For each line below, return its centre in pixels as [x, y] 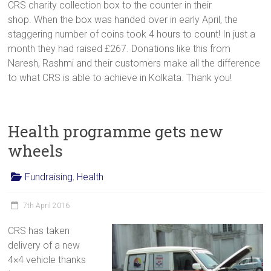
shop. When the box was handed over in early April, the [123, 19]
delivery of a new [44, 245]
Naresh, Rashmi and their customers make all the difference [134, 63]
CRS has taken [39, 230]
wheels [36, 150]
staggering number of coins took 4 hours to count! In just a [132, 34]
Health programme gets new [116, 131]
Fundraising [49, 177]
